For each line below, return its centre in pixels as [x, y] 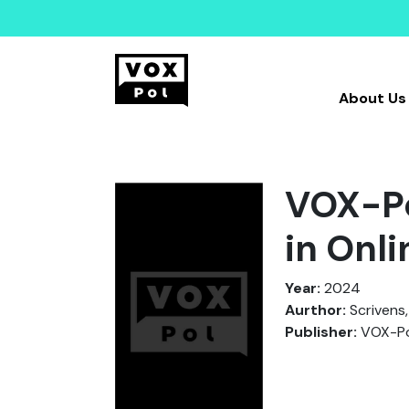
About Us [372, 98]
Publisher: [321, 332]
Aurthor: [315, 310]
